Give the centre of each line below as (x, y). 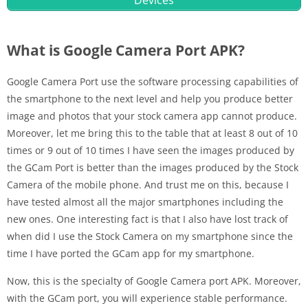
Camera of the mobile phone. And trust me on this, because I (148, 185)
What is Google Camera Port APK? (126, 51)
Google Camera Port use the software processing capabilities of (153, 82)
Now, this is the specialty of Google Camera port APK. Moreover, (154, 281)
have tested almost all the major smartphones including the (145, 202)
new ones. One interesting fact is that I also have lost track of (147, 219)
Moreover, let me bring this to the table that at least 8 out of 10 (152, 133)
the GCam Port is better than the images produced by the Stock (153, 168)
